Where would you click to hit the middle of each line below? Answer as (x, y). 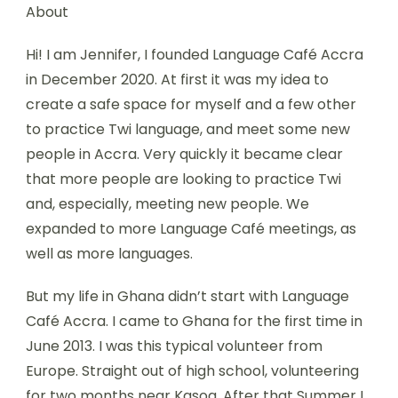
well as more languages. (109, 254)
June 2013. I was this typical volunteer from (174, 346)
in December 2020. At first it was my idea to (177, 80)
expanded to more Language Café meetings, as (191, 229)
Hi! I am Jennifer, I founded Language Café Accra (195, 55)
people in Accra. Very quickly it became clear (184, 154)
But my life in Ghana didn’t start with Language (187, 296)
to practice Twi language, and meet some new (188, 129)
